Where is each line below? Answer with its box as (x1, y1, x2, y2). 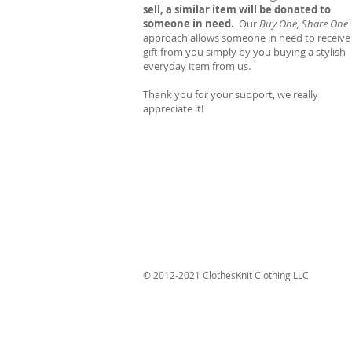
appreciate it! (143, 101, 203, 115)
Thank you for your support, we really (143, 87, 318, 101)
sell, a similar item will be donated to (143, 2, 331, 16)
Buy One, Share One (259, 16, 348, 31)
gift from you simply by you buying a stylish (143, 45, 346, 59)
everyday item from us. (143, 59, 251, 73)
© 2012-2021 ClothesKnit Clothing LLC (143, 269, 309, 281)
